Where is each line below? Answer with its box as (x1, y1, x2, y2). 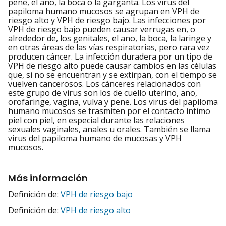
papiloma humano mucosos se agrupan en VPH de (8, 6, 199, 17)
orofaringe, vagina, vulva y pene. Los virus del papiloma (8, 96, 218, 108)
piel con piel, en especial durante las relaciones (8, 115, 185, 126)
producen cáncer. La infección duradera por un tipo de (8, 51, 212, 63)
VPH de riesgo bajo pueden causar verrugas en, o (8, 24, 195, 35)
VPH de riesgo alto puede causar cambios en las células (8, 60, 216, 72)
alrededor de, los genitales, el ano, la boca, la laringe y (8, 33, 211, 44)
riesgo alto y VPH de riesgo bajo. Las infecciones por (8, 15, 206, 26)
